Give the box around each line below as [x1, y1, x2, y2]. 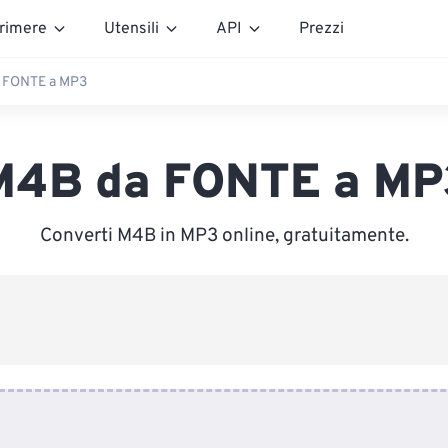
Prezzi [299, 18, 344, 39]
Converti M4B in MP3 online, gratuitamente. [39, 224, 409, 248]
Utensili [104, 18, 159, 39]
